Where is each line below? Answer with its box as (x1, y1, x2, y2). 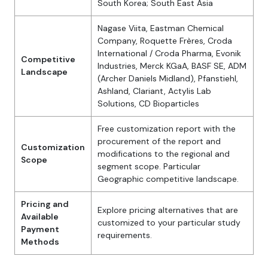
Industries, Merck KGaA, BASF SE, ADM (98, 60, 246, 72)
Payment (21, 224, 59, 235)
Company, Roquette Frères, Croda (98, 35, 232, 47)
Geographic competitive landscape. (98, 173, 239, 185)
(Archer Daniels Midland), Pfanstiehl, (98, 73, 238, 84)
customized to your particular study (98, 217, 240, 229)
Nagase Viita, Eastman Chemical (98, 23, 224, 34)
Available (21, 211, 59, 223)
